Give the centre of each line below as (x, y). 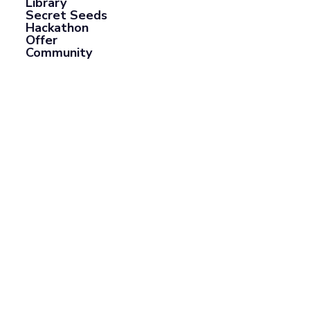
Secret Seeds (67, 15)
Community (59, 53)
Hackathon (57, 28)
